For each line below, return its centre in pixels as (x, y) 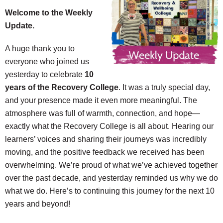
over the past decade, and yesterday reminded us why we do (111, 178)
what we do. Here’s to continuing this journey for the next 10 (110, 191)
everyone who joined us (47, 61)
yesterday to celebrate (45, 74)
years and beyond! (38, 204)
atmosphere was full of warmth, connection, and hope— (103, 113)
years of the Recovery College (62, 87)
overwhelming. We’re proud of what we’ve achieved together (111, 165)
